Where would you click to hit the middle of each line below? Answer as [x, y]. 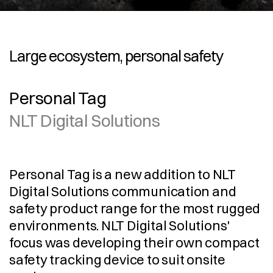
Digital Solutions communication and [123, 191]
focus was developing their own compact [134, 243]
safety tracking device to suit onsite [117, 260]
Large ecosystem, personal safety [116, 56]
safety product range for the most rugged [135, 208]
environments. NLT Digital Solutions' [120, 225]
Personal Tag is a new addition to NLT [122, 174]
